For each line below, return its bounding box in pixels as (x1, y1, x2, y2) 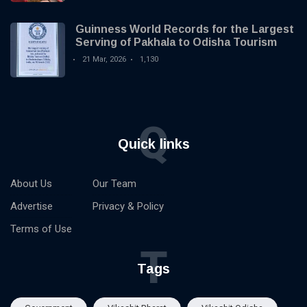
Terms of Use (10, 223, 72, 236)
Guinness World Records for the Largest (75, 23, 294, 36)
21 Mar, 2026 (82, 55, 126, 64)
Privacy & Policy (93, 200, 164, 213)
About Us (10, 177, 52, 191)
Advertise (10, 200, 53, 213)
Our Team (93, 177, 136, 191)
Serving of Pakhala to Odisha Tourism (75, 36, 277, 49)
